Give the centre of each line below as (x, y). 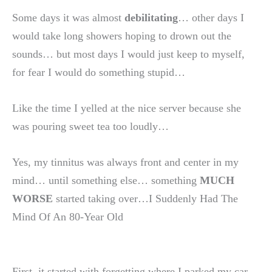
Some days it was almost (68, 18)
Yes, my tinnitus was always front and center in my (125, 162)
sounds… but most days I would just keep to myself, (128, 54)
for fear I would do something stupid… (99, 73)
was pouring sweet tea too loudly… (90, 127)
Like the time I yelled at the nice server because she (127, 108)
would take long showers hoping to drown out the (122, 36)
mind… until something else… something (106, 181)
